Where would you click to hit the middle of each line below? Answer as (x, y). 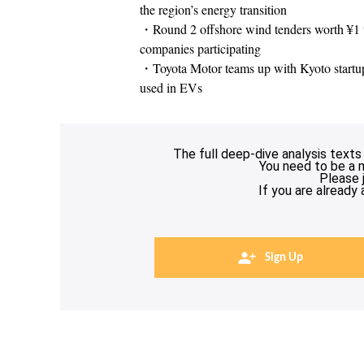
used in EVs (171, 87)
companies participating (200, 48)
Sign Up (284, 258)
